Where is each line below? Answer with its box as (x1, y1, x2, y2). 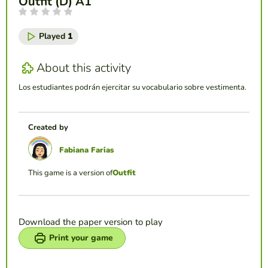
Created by (28, 121, 68, 133)
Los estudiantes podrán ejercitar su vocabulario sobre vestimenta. (19, 81, 246, 93)
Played (39, 30, 68, 42)
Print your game (49, 232, 113, 243)
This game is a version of (28, 167, 112, 178)
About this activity (36, 60, 131, 77)
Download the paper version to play (19, 215, 163, 228)
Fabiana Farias (59, 144, 114, 156)
